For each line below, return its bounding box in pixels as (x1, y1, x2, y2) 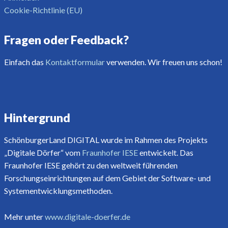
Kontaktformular (45, 56, 105, 67)
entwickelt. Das (137, 147, 193, 157)
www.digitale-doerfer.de (44, 211, 130, 221)
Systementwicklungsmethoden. (4, 185, 112, 195)
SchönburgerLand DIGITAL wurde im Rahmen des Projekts (4, 134, 208, 145)
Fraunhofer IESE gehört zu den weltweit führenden (4, 160, 178, 170)
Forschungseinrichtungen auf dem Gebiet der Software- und (4, 173, 211, 183)
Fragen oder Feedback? (4, 32, 129, 47)
